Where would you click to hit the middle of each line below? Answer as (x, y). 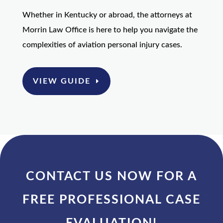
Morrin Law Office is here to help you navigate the (110, 30)
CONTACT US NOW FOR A (111, 177)
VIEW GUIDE (61, 81)
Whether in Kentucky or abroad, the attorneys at (107, 15)
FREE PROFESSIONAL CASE (111, 200)
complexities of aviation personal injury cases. (102, 45)
